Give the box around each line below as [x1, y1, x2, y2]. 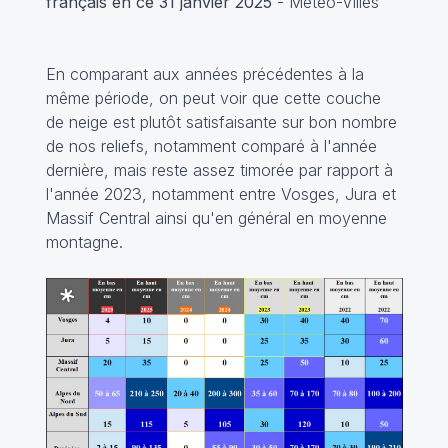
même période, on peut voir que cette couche [45, 88, 381, 109]
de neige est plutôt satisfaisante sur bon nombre [45, 112, 397, 133]
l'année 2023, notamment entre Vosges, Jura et [45, 184, 396, 205]
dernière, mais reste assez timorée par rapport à [45, 160, 393, 181]
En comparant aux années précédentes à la [45, 64, 364, 85]
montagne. [45, 232, 123, 253]
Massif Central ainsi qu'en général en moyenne [45, 208, 387, 229]
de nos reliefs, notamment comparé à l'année [45, 136, 377, 157]
